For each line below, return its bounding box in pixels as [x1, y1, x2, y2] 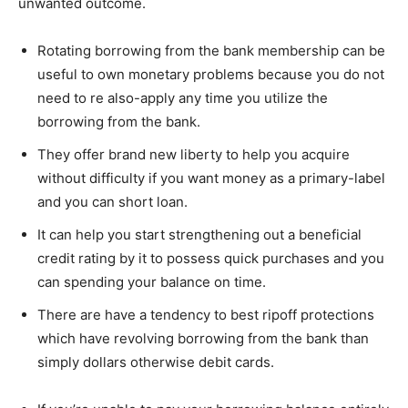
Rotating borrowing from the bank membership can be [37, 41, 385, 59]
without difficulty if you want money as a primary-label [37, 168, 385, 187]
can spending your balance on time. [37, 272, 266, 291]
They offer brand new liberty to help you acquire [37, 145, 350, 163]
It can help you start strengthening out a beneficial [37, 225, 362, 243]
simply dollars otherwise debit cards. [37, 352, 274, 371]
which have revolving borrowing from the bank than [37, 329, 369, 347]
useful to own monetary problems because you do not [37, 65, 384, 83]
